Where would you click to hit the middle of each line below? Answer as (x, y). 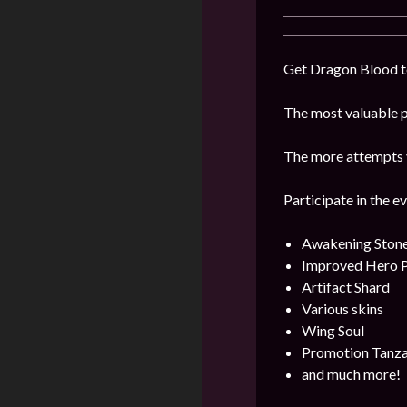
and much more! (351, 374)
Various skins (342, 308)
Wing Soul (333, 330)
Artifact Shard (346, 287)
